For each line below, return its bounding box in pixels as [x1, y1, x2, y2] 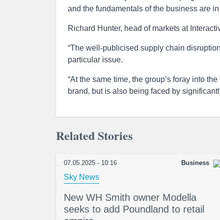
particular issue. [68, 55, 123, 64]
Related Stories [56, 127, 133, 144]
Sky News [64, 173, 99, 181]
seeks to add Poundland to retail [64, 204, 204, 215]
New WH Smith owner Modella [64, 192, 196, 203]
